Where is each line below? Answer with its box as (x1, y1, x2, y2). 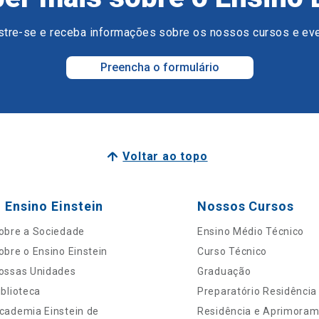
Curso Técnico (197, 245, 268, 257)
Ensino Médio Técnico (197, 225, 305, 237)
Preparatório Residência (197, 285, 318, 297)
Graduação (197, 265, 251, 277)
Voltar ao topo (122, 149, 208, 163)
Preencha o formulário (100, 60, 219, 74)
